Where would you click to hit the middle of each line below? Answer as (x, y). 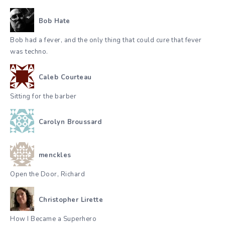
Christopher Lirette (71, 200)
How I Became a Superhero (53, 219)
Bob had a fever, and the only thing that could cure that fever (106, 40)
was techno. (29, 52)
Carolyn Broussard (70, 122)
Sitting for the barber (43, 97)
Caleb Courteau (65, 77)
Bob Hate (54, 21)
